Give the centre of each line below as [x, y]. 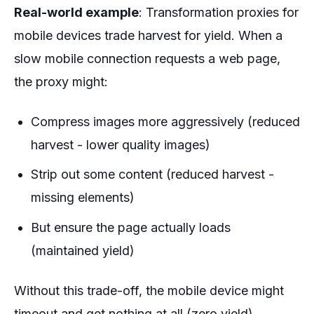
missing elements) [83, 198]
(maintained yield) [83, 250]
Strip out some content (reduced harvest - [152, 175]
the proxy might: [61, 81]
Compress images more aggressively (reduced [165, 121]
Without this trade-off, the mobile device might [149, 290]
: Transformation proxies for [219, 12]
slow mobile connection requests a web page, [147, 58]
